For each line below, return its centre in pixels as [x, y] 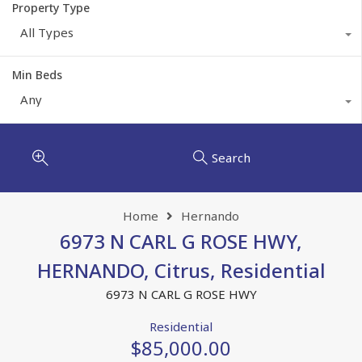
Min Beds [37, 74]
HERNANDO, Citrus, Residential [181, 270]
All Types [47, 32]
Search [231, 158]
